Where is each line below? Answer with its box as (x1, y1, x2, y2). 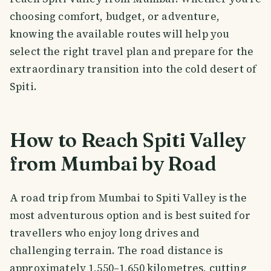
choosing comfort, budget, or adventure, (10, 9, 220, 24)
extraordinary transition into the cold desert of (10, 62, 257, 76)
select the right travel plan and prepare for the (10, 44, 254, 59)
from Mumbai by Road (10, 152, 217, 176)
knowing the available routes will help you (10, 27, 230, 41)
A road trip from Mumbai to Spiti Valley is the (10, 191, 247, 206)
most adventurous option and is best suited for (10, 208, 250, 223)
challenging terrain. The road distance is (10, 243, 223, 258)
